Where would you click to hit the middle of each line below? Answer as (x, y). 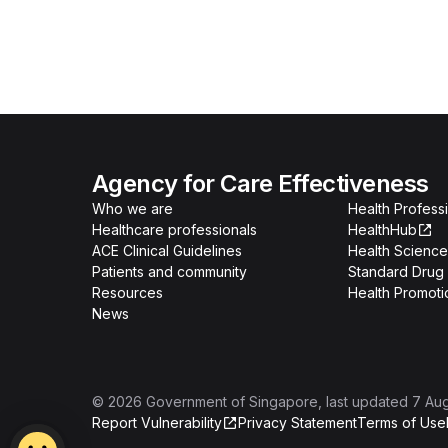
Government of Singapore (232, 401)
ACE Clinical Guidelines (167, 250)
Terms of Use (401, 422)
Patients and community (169, 271)
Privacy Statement (297, 422)
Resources (127, 292)
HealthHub (382, 229)
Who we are (132, 208)
